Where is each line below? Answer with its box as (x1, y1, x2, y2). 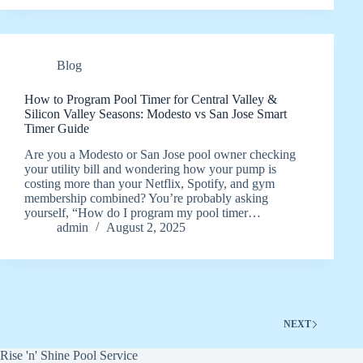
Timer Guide (24, 121, 89, 135)
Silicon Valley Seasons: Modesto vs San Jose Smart (24, 106, 287, 121)
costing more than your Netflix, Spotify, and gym (24, 177, 275, 191)
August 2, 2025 (106, 220, 186, 235)
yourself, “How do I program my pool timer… (24, 206, 261, 220)
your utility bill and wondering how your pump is (24, 162, 276, 177)
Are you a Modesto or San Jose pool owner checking (24, 147, 296, 162)
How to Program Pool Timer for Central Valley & (24, 92, 277, 106)
